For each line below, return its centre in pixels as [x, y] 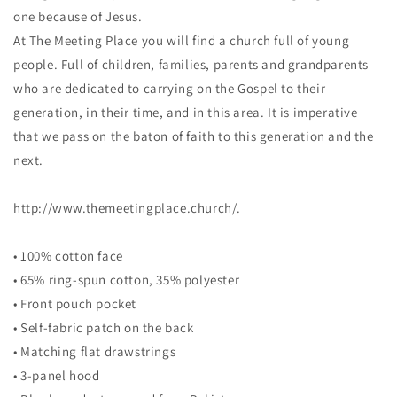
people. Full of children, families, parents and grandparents [191, 64]
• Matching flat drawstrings [95, 351]
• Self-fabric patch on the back [104, 327]
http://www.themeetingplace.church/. [127, 208]
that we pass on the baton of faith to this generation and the [194, 136]
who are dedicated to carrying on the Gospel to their [170, 88]
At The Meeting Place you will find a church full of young [182, 40]
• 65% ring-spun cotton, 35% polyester [127, 280]
